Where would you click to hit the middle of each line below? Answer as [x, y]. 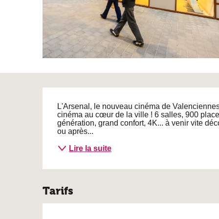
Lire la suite [90, 148]
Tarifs [58, 191]
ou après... [76, 131]
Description [102, 102]
